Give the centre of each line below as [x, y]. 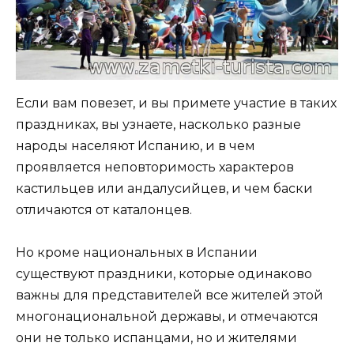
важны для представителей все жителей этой [169, 296]
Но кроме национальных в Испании [137, 253]
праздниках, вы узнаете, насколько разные [158, 125]
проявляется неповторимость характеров [155, 168]
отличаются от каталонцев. [104, 210]
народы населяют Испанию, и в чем [136, 146]
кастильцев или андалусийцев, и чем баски [164, 189]
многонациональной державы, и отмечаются [167, 317]
